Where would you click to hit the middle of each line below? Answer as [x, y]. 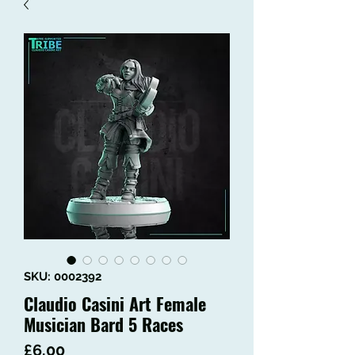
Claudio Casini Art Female [115, 304]
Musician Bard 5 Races [103, 324]
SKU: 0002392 [63, 277]
